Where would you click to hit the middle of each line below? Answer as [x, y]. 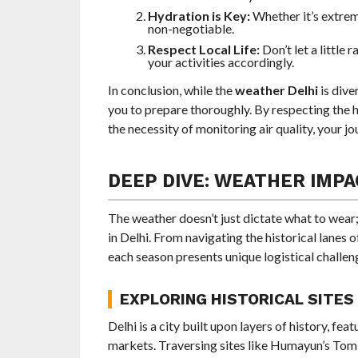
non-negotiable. [191, 29]
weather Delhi [276, 90]
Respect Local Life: [203, 50]
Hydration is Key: [199, 16]
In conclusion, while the [171, 90]
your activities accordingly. [221, 62]
